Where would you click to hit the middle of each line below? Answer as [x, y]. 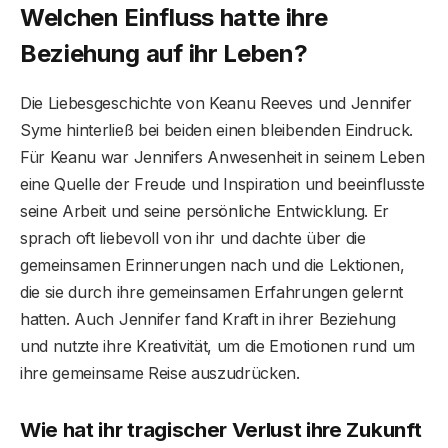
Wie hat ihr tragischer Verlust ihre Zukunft [221, 430]
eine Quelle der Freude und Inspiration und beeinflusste [222, 184]
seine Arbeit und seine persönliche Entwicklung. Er [204, 211]
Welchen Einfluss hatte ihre [174, 18]
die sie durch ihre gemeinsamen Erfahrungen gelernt [211, 292]
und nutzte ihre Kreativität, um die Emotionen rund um [218, 346]
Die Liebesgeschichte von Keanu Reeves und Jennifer [216, 103]
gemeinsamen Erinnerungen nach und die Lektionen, [212, 265]
